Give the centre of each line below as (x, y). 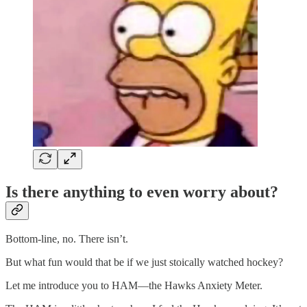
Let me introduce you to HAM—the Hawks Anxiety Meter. (134, 286)
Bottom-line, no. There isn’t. (67, 239)
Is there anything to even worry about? (142, 192)
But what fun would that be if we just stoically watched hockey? (144, 262)
